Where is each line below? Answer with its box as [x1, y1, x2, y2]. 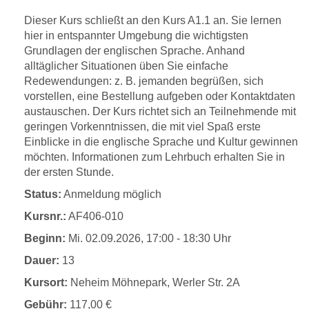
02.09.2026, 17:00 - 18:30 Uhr [83, 232, 231, 244]
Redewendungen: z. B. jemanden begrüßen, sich [24, 75, 263, 87]
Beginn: [24, 232, 66, 244]
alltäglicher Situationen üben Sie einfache [24, 60, 228, 72]
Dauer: [24, 255, 59, 266]
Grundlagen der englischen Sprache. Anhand [24, 45, 245, 57]
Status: [24, 188, 61, 200]
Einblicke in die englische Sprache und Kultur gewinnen [24, 136, 298, 148]
